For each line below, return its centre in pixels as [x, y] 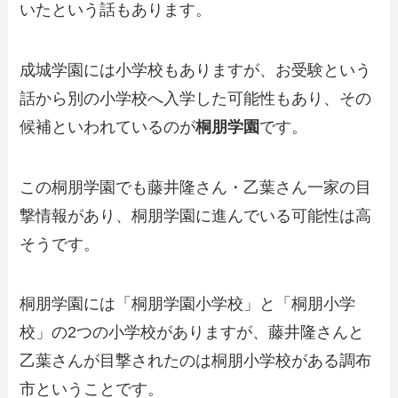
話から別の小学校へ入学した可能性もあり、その [196, 98]
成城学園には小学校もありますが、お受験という [196, 70]
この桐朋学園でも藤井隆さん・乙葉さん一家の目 [196, 187]
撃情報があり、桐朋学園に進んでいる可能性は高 [196, 215]
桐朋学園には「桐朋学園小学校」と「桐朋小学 [188, 304]
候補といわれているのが [108, 127]
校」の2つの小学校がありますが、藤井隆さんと [192, 333]
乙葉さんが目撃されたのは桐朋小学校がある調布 [196, 361]
